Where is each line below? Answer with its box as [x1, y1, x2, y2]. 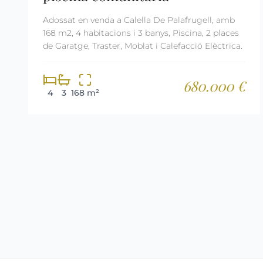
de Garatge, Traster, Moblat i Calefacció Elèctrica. [43, 41, 242, 51]
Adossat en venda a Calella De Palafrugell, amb [43, 15, 235, 25]
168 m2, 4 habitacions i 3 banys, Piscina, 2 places [43, 28, 239, 38]
